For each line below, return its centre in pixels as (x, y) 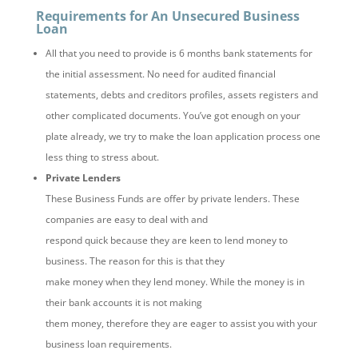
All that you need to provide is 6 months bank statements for (179, 54)
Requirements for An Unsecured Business (167, 16)
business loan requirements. (108, 344)
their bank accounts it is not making (123, 303)
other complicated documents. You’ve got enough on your (173, 116)
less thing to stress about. (102, 157)
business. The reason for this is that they (135, 261)
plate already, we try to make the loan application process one (183, 137)
